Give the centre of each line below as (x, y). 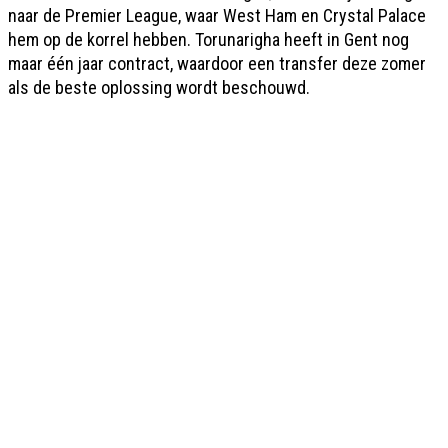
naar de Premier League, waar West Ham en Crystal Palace (217, 15)
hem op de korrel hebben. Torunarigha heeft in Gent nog (208, 39)
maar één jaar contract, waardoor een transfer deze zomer (217, 63)
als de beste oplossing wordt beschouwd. (159, 87)
